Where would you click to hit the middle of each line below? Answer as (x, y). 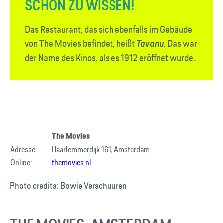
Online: (21, 162)
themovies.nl (71, 162)
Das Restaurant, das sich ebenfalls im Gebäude (109, 29)
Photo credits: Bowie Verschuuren (68, 185)
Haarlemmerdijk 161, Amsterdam (101, 149)
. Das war (180, 43)
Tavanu (150, 44)
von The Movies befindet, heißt (81, 43)
